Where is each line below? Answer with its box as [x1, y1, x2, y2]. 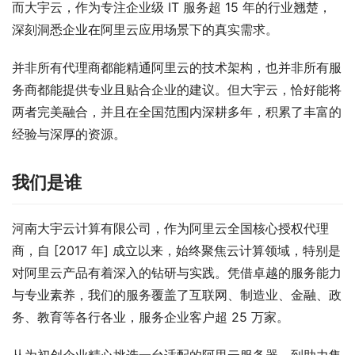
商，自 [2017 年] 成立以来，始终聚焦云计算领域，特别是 [12, 242, 341, 258]
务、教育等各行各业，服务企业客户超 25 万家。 [12, 309, 289, 325]
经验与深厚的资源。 [12, 126, 126, 142]
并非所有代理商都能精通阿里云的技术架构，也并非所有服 [12, 59, 342, 75]
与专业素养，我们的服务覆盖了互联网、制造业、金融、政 [12, 287, 342, 303]
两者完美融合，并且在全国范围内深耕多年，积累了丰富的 [12, 104, 342, 120]
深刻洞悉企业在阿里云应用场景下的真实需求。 [12, 21, 278, 37]
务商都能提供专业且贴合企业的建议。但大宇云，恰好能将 [12, 82, 342, 97]
